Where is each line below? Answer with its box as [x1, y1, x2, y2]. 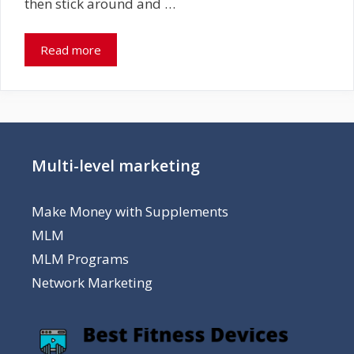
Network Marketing [32, 273, 153, 292]
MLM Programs [32, 250, 129, 268]
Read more [40, 42, 101, 58]
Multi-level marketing [32, 155, 200, 176]
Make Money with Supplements [32, 202, 228, 220]
